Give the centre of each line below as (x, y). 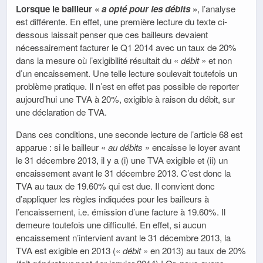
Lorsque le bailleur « (59, 9)
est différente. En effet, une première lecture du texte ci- (122, 22)
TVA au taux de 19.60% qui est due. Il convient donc (115, 186)
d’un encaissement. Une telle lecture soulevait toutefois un (127, 73)
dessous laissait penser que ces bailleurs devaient (112, 35)
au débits (125, 147)
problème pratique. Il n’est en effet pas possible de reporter (127, 86)
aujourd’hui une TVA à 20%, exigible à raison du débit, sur (125, 99)
